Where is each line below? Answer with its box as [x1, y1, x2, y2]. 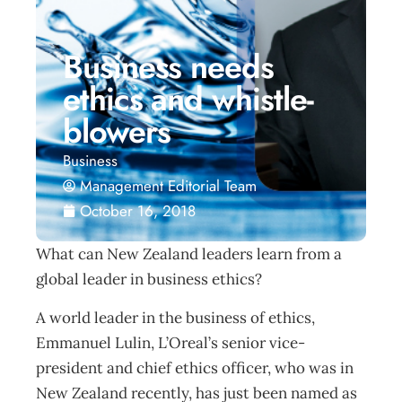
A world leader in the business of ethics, [36, 308, 315, 328]
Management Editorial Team [80, 175, 257, 197]
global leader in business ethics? [36, 269, 262, 289]
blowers [63, 108, 170, 155]
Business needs [63, 43, 274, 91]
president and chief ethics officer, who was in [36, 358, 354, 378]
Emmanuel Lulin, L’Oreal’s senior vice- [36, 333, 305, 353]
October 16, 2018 [80, 200, 196, 222]
